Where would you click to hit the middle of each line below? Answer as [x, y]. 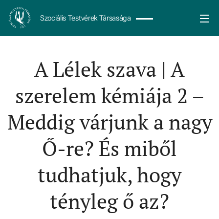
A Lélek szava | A [109, 69]
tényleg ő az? [109, 201]
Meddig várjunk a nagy [109, 122]
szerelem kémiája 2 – [109, 95]
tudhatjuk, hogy [109, 175]
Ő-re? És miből [109, 148]
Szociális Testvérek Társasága [86, 18]
